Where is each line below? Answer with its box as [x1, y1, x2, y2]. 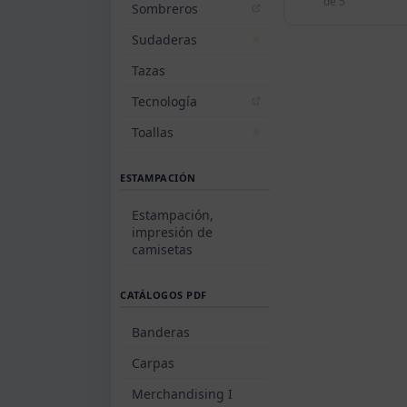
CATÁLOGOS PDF [120, 287, 207, 302]
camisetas [132, 240, 193, 258]
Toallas [132, 123, 174, 141]
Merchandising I [132, 384, 233, 402]
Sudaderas [132, 30, 197, 48]
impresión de [132, 223, 213, 241]
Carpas [132, 353, 174, 372]
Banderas [132, 323, 190, 341]
